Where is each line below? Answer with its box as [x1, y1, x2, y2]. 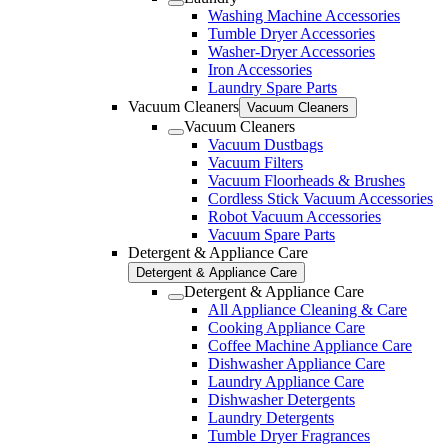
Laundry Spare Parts [208, 79, 337, 97]
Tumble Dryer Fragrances [208, 427, 370, 445]
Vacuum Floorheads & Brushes [208, 172, 405, 190]
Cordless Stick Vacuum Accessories [208, 190, 433, 208]
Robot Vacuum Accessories [208, 208, 381, 226]
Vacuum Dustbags [208, 136, 323, 154]
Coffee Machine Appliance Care [208, 337, 412, 355]
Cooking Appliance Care [208, 319, 365, 337]
